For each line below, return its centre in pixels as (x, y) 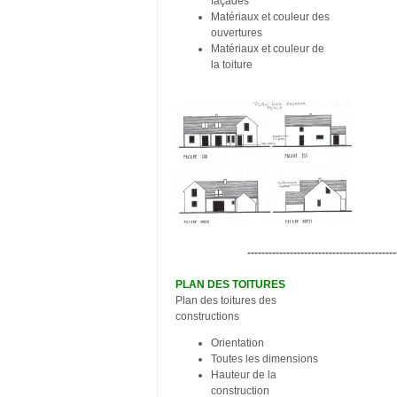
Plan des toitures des (226, 300)
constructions (214, 316)
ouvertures (237, 32)
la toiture (232, 64)
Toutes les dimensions (265, 358)
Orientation (237, 343)
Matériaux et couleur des (270, 16)
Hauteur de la (244, 374)
